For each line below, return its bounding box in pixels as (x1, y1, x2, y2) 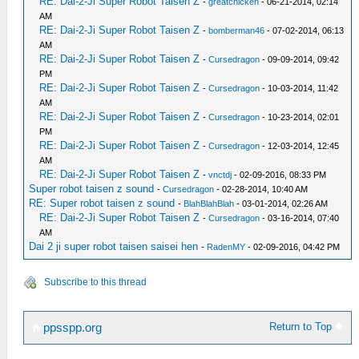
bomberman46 (208, 25, 265, 35)
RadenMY (207, 241, 246, 252)
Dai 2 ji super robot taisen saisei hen (29, 240, 199, 252)
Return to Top (269, 320, 336, 333)
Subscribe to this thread (44, 276, 147, 288)
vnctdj (208, 169, 232, 179)
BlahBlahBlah (184, 198, 235, 208)
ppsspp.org (40, 321, 102, 334)
